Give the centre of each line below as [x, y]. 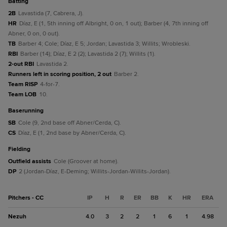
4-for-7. [50, 84]
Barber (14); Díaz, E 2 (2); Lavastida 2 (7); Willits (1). [88, 54]
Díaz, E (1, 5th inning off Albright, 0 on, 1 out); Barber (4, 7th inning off [114, 24]
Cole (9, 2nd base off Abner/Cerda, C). [70, 123]
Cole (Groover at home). [86, 161]
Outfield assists [30, 161]
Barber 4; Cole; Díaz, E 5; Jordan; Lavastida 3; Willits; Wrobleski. [104, 44]
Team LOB [22, 94]
